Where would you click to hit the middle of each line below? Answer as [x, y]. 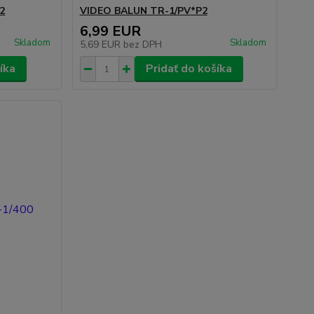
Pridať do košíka [189, 69]
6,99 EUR [110, 31]
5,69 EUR [101, 45]
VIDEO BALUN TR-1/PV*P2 [143, 11]
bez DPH [142, 45]
